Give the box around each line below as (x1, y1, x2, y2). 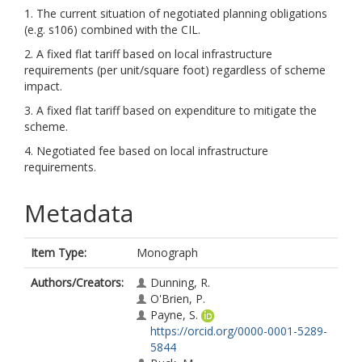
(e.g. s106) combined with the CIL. (24, 22, 200, 37)
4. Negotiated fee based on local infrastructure (24, 143, 268, 158)
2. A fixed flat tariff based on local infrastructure (24, 46, 272, 61)
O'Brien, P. (150, 291, 205, 306)
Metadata (24, 196, 133, 229)
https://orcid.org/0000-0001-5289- (150, 323, 327, 339)
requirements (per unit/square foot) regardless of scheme (24, 62, 326, 78)
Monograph (137, 245, 198, 260)
